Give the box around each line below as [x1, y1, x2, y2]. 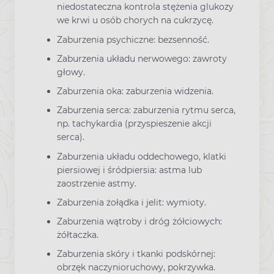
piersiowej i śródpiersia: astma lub [57, 164, 202, 176]
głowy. [57, 66, 85, 78]
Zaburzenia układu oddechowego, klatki [57, 150, 226, 162]
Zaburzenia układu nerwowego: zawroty [57, 53, 227, 64]
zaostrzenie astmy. [57, 177, 136, 189]
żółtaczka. [57, 229, 98, 241]
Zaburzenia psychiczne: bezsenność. [57, 34, 209, 45]
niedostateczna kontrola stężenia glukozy [57, 1, 234, 13]
